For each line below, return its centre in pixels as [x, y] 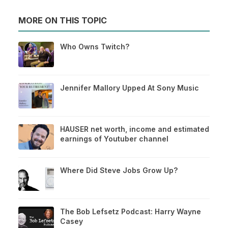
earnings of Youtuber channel [114, 139]
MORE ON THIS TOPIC [63, 21]
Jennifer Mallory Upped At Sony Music [130, 88]
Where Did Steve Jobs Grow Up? [119, 170]
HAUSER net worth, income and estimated [135, 129]
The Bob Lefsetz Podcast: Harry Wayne [131, 212]
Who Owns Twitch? [95, 47]
